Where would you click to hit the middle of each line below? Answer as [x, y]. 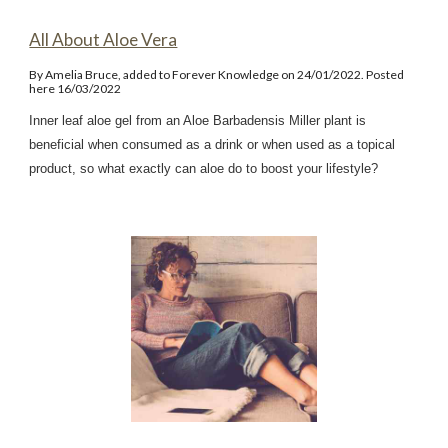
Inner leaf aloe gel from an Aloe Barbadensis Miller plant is [198, 121]
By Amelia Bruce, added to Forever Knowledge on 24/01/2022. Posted [217, 75]
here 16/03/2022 [75, 89]
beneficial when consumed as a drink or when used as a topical [212, 145]
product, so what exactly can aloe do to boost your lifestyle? [204, 169]
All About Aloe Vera [103, 40]
